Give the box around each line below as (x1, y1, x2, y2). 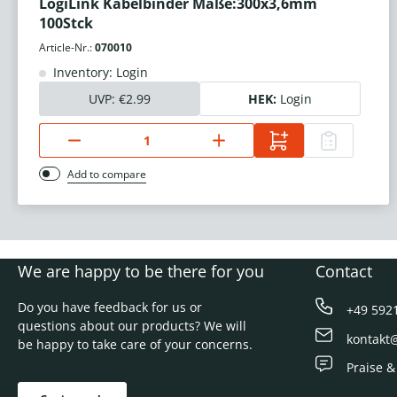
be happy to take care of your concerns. (18, 336, 253, 354)
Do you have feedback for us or (18, 299, 202, 316)
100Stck (39, 13, 93, 34)
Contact (315, 261, 372, 283)
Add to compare (67, 167, 146, 183)
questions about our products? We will (18, 317, 246, 335)
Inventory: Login (50, 64, 148, 82)
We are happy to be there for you (18, 261, 264, 283)
